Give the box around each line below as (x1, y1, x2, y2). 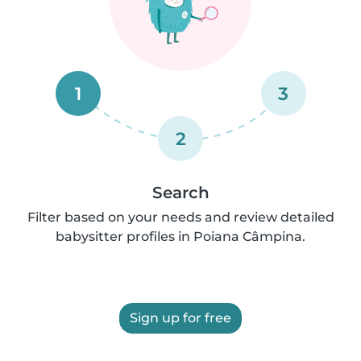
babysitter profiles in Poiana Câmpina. (56, 229, 305, 244)
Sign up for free (130, 310, 231, 326)
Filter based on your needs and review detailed (27, 210, 334, 225)
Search (151, 183, 210, 202)
